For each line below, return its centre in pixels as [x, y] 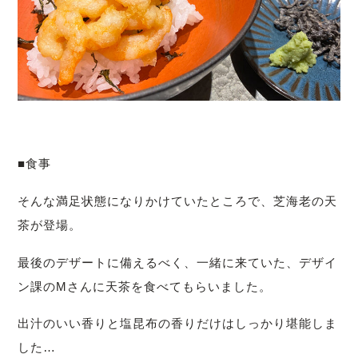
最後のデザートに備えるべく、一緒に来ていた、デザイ [178, 262]
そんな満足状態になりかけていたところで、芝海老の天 [178, 201]
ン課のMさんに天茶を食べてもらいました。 [145, 286]
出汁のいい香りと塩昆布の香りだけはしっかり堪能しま [178, 324]
